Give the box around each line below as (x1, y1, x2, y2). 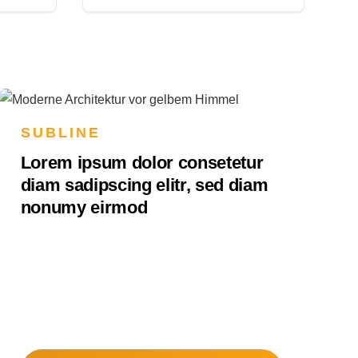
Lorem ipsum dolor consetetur (20, 153, 264, 173)
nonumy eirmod (20, 197, 148, 218)
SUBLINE (20, 125, 101, 141)
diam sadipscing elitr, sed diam (20, 175, 268, 196)
